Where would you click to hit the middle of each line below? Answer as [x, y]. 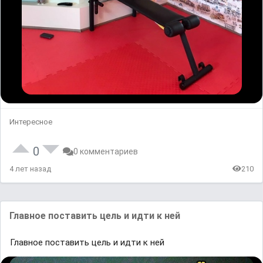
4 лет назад [30, 168]
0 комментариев [106, 151]
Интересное [31, 122]
